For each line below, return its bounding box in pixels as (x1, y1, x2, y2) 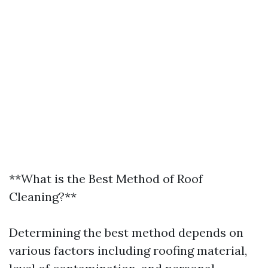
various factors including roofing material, (9, 243, 247, 258)
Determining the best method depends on (9, 225, 243, 240)
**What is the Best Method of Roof (9, 171, 203, 186)
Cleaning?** (9, 189, 77, 204)
